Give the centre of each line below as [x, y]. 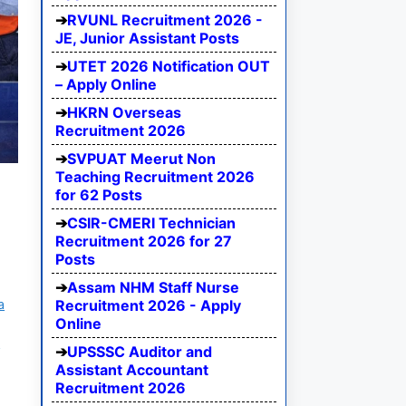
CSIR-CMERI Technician [151, 223]
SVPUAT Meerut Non [141, 159]
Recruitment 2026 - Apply [148, 306]
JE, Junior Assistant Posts [147, 39]
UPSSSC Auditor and [140, 352]
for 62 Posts [99, 195]
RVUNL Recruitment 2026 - [165, 20]
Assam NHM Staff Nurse [153, 288]
